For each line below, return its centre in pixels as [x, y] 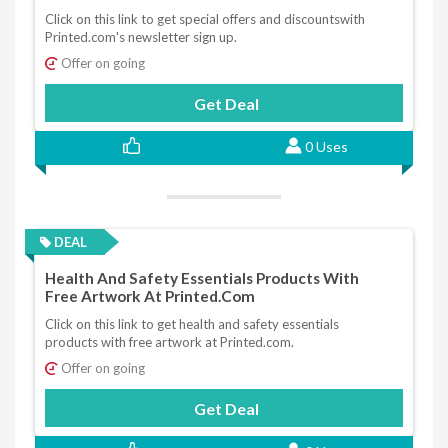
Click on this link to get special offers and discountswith [205, 18]
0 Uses [326, 146]
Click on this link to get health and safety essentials [192, 324]
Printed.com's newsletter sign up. [141, 36]
